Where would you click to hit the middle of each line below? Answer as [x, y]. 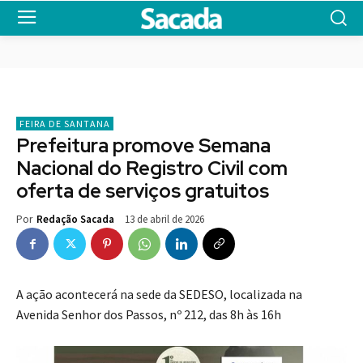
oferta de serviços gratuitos [143, 191]
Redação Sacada [75, 220]
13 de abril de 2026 [164, 220]
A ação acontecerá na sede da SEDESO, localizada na [159, 295]
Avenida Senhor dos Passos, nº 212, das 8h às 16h [149, 315]
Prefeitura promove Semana [143, 146]
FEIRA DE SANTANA [65, 124]
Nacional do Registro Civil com [152, 169]
